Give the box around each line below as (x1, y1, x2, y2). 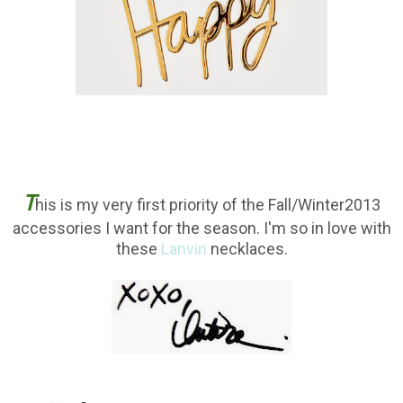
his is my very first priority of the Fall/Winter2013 (35, 195, 381, 215)
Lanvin (160, 239, 207, 259)
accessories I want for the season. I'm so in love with (12, 219, 391, 238)
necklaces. (206, 239, 288, 259)
